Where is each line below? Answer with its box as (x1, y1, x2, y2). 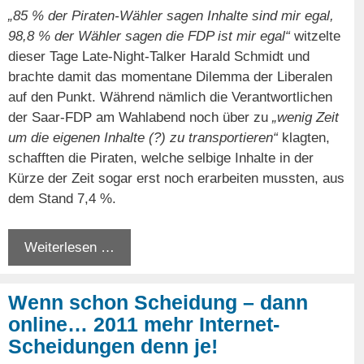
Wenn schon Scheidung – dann (8, 291, 308, 314)
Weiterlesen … (24, 240, 115, 256)
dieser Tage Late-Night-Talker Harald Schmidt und (8, 48, 310, 64)
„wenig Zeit (272, 109, 339, 125)
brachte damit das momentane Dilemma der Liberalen (8, 68, 332, 84)
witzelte (290, 28, 340, 44)
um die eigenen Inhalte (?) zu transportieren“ (8, 129, 278, 145)
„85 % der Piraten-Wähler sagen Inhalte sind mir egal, (8, 7, 334, 24)
